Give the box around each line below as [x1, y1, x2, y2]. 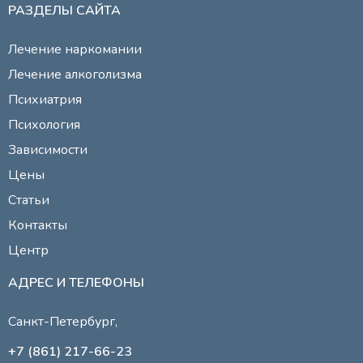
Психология [8, 115, 80, 134]
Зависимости [8, 140, 88, 159]
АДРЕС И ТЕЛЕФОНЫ [8, 273, 144, 292]
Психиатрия [8, 90, 82, 109]
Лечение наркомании [8, 40, 142, 58]
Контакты [8, 216, 67, 234]
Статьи [8, 190, 49, 209]
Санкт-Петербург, [8, 312, 117, 331]
